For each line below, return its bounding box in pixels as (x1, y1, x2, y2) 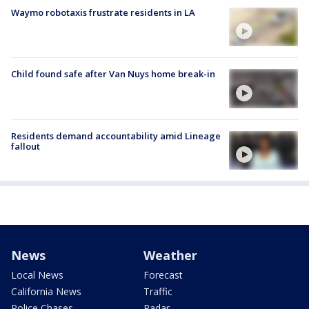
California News (11, 284, 81, 298)
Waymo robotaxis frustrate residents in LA (11, 6, 195, 19)
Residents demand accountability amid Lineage (11, 129, 221, 142)
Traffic (143, 284, 172, 298)
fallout (11, 139, 40, 152)
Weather (143, 246, 197, 263)
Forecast (143, 268, 183, 281)
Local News (11, 268, 63, 281)
